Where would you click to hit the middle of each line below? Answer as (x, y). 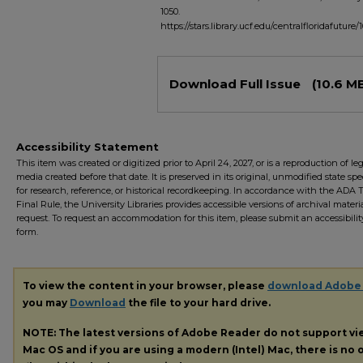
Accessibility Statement (88, 147)
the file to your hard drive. (198, 302)
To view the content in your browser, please (145, 285)
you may (46, 302)
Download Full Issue (237, 84)
